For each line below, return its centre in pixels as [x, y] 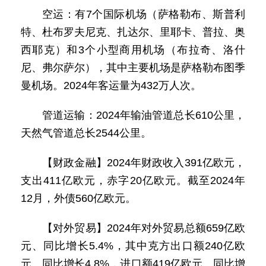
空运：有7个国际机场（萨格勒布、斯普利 [144, 14]
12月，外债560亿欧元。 [78, 198]
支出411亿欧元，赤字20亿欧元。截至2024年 [133, 180]
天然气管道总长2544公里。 [86, 133]
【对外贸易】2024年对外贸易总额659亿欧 [144, 228]
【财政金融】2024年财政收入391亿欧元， [144, 163]
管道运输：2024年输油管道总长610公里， [144, 115]
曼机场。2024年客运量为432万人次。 [111, 85]
